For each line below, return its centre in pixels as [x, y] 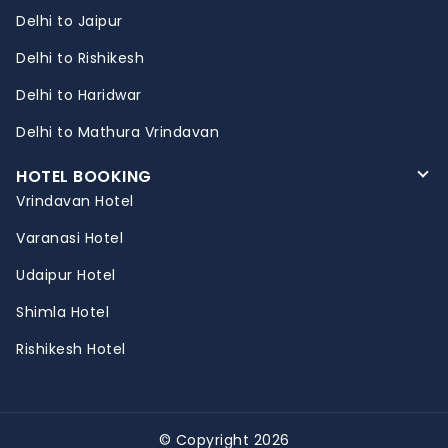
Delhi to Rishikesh [80, 58]
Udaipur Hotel [66, 275]
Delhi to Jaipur [69, 21]
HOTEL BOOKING [84, 177]
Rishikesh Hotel [71, 349]
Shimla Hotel [62, 312]
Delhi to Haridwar [79, 95]
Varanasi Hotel [69, 238]
